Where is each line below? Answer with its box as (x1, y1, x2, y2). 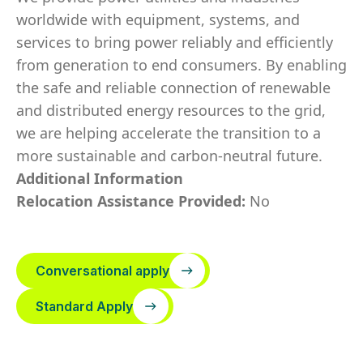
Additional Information (16, 169, 183, 188)
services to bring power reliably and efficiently (16, 32, 333, 52)
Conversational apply (36, 263, 169, 279)
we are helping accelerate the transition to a (16, 123, 321, 143)
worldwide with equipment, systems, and (16, 10, 300, 29)
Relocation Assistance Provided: (16, 191, 250, 211)
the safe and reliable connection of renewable (16, 78, 331, 97)
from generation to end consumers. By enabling (16, 55, 347, 75)
